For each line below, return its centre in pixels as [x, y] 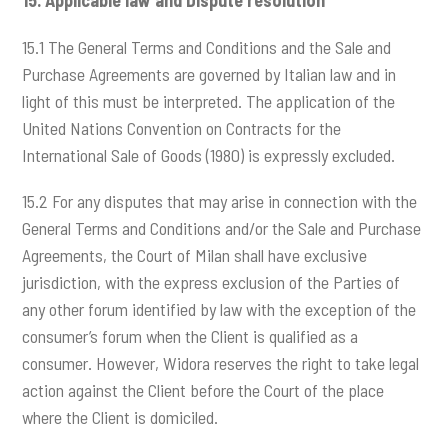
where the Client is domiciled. [120, 416]
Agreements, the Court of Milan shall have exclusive [195, 254]
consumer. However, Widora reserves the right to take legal [221, 362]
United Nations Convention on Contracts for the [182, 127]
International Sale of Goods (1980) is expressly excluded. [209, 154]
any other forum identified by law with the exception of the [219, 308]
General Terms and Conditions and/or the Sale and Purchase [222, 227]
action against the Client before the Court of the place [203, 389]
